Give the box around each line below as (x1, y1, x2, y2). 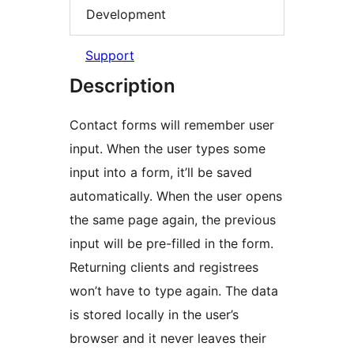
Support (85, 47, 134, 64)
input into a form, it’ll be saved (70, 164, 252, 181)
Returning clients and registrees (70, 259, 258, 276)
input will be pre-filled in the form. (70, 235, 273, 252)
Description (70, 74, 175, 98)
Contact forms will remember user (70, 117, 274, 134)
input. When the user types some (70, 141, 265, 157)
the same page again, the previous (70, 212, 276, 228)
